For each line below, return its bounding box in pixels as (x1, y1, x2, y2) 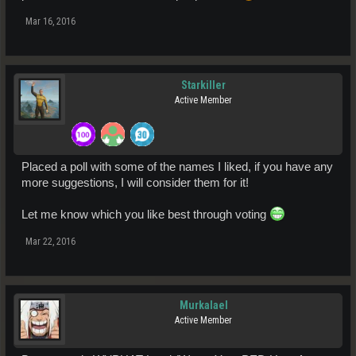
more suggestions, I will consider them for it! (21, 176, 249, 189)
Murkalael (179, 298, 228, 311)
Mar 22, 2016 (25, 235, 75, 247)
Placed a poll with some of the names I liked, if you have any (21, 160, 333, 173)
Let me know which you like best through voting (21, 207, 269, 221)
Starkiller (181, 78, 226, 91)
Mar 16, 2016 (25, 15, 75, 27)
